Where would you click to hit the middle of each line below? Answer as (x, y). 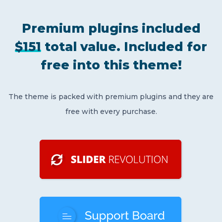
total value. (83, 46)
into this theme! (125, 65)
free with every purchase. (111, 111)
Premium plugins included (111, 28)
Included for (166, 46)
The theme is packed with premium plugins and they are (111, 96)
